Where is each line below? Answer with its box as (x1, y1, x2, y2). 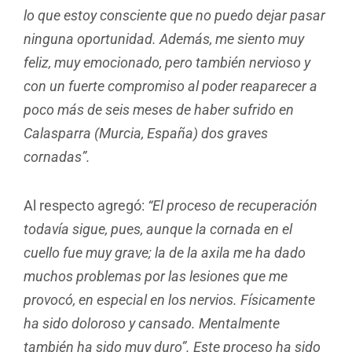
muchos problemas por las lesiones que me (24, 267, 288, 284)
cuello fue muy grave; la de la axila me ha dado (24, 244, 306, 261)
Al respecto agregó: (24, 196, 148, 214)
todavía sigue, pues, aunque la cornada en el (24, 220, 292, 237)
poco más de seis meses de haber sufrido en (24, 101, 294, 119)
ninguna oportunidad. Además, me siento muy (24, 31, 304, 48)
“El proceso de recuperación (148, 196, 317, 214)
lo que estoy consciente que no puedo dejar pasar (24, 7, 325, 24)
